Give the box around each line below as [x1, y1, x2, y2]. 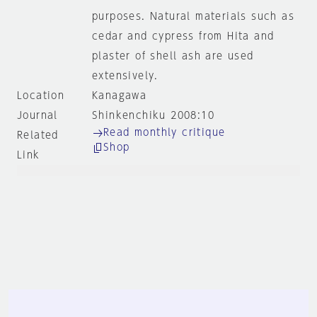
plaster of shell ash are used [91, 51, 254, 61]
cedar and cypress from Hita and [91, 31, 275, 41]
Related [17, 130, 59, 140]
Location [17, 91, 65, 100]
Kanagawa [91, 91, 147, 100]
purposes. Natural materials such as [91, 11, 294, 21]
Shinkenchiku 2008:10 [91, 110, 214, 120]
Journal [17, 110, 58, 120]
